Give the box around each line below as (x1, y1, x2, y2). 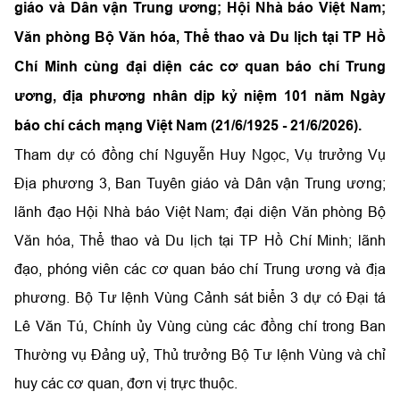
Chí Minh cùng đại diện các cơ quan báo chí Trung (14, 58, 386, 75)
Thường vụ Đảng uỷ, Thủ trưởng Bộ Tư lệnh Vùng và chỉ (14, 346, 386, 362)
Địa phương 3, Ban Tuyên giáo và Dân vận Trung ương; (14, 175, 386, 191)
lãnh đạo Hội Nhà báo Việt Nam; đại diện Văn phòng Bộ (14, 204, 386, 220)
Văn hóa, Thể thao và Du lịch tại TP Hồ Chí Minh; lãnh (14, 232, 386, 248)
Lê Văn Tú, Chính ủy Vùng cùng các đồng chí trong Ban (14, 318, 386, 334)
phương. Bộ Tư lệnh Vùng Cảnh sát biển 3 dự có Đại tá (14, 289, 386, 305)
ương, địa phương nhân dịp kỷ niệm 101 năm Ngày (14, 87, 386, 104)
